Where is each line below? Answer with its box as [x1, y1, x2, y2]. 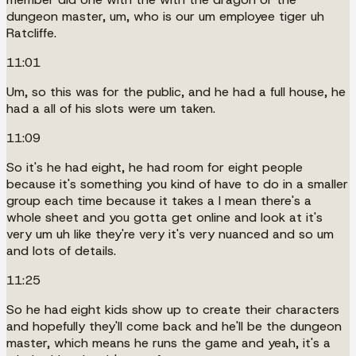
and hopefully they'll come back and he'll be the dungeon [6, 317, 342, 335]
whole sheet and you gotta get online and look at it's [6, 208, 323, 226]
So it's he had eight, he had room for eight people [6, 158, 303, 176]
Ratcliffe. [6, 24, 56, 41]
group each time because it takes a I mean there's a [6, 192, 311, 209]
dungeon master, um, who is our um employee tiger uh [6, 7, 324, 25]
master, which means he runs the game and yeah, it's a [6, 334, 331, 351]
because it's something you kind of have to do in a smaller [6, 175, 348, 192]
